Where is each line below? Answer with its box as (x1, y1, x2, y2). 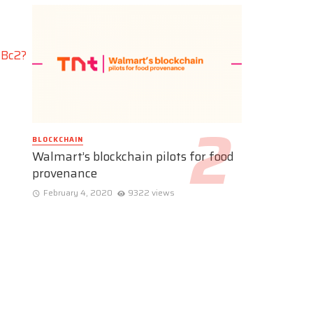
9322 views (128, 186, 175, 200)
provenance (32, 163, 97, 184)
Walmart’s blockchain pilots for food (32, 147, 234, 167)
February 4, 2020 (43, 186, 112, 200)
